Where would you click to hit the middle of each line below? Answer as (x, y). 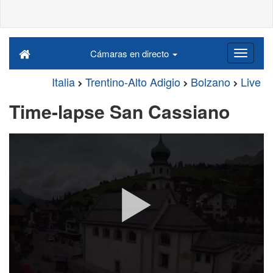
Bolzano (211, 82)
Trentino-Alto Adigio (133, 82)
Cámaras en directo (130, 53)
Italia (63, 82)
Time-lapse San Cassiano (119, 111)
